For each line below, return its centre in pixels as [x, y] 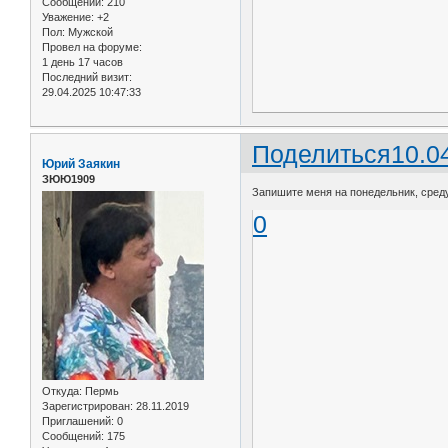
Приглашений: [78, 421]
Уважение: [68, 16]
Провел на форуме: [92, 46]
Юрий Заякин [81, 163]
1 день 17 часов [82, 61]
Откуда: [62, 391]
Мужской [89, 31]
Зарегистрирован [86, 406]
